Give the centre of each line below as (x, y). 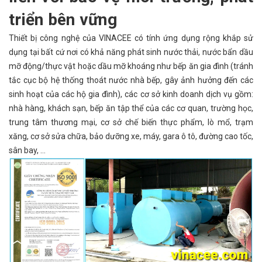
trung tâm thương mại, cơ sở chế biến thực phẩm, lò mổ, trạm (131, 122)
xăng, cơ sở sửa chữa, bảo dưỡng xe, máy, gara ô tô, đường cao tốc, (131, 136)
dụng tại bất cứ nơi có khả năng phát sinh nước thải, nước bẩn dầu (131, 52)
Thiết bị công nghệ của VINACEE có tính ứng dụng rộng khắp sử (131, 38)
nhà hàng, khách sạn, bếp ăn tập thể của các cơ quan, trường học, (131, 108)
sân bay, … (27, 150)
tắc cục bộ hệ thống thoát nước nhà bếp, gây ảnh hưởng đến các (131, 80)
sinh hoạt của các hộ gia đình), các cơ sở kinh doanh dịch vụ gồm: (131, 94)
